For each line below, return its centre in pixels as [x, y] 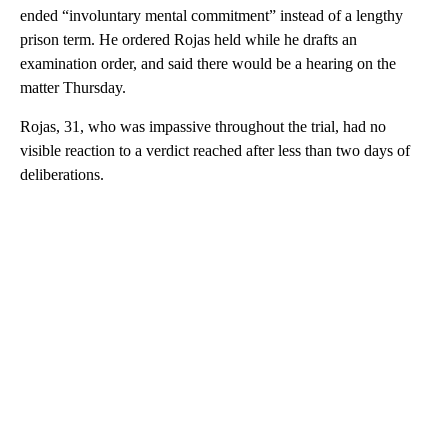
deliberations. [62, 174]
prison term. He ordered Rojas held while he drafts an [188, 39]
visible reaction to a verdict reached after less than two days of [215, 150]
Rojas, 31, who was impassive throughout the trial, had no [203, 126]
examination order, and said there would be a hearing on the [208, 63]
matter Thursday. [73, 87]
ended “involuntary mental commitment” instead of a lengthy [211, 15]
